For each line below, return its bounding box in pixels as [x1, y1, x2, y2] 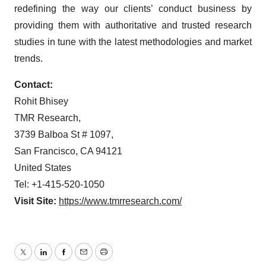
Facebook [62, 254, 105, 264]
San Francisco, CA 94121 [14, 146, 122, 156]
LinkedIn [42, 254, 79, 264]
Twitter [22, 254, 50, 264]
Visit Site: [14, 196, 59, 206]
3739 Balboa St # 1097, [14, 129, 113, 140]
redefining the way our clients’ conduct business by [14, 4, 252, 14]
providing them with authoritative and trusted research [14, 20, 252, 30]
